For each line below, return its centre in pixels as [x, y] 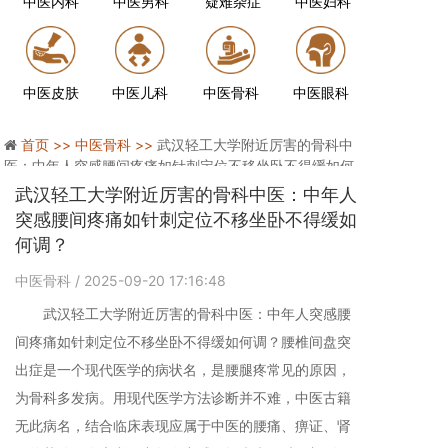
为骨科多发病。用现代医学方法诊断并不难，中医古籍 [183, 397]
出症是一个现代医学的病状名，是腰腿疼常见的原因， [183, 369]
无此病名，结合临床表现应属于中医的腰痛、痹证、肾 [183, 425]
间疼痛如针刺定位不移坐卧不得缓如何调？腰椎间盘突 [183, 341]
